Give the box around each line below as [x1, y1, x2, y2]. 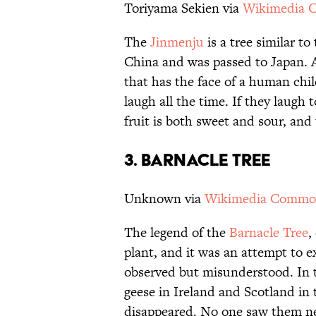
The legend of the [124, 223, 229, 243]
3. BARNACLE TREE [124, 150, 270, 171]
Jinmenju [150, 32, 204, 52]
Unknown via [124, 189, 205, 209]
